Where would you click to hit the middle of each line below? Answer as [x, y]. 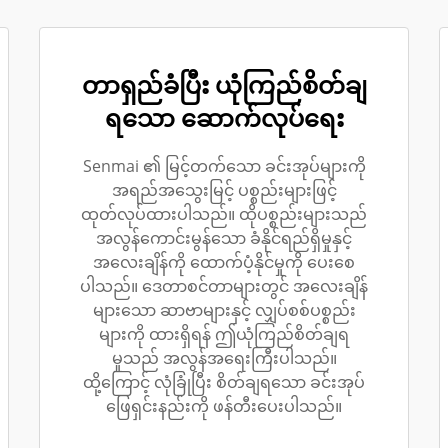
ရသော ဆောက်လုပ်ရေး [224, 117]
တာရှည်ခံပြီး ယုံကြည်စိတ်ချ [224, 84]
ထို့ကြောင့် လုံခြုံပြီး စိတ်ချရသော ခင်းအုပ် [224, 381]
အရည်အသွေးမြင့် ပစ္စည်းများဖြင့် [224, 189]
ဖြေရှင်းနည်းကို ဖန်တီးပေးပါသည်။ [224, 405]
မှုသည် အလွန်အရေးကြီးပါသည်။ [224, 357]
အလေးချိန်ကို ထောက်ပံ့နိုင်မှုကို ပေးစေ [224, 261]
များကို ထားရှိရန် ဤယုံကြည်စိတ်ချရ [224, 333]
